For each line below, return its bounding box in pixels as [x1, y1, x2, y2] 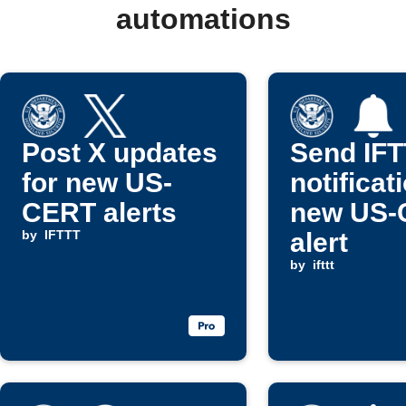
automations [115, 3, 291, 35]
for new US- [22, 168, 172, 198]
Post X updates [22, 138, 217, 168]
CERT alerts [22, 198, 177, 227]
